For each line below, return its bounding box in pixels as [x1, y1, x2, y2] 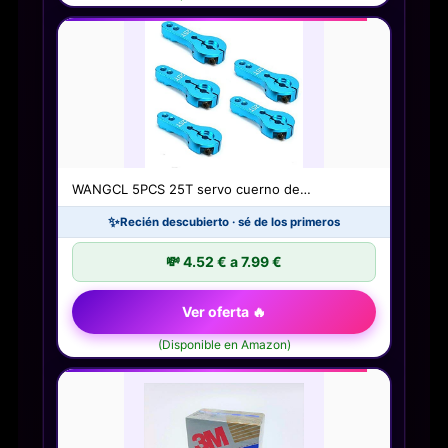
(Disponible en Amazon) [157, 337, 291, 353]
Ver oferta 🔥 [182, 303, 266, 321]
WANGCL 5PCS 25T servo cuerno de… [72, 181, 311, 198]
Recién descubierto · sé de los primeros [120, 215, 340, 230]
